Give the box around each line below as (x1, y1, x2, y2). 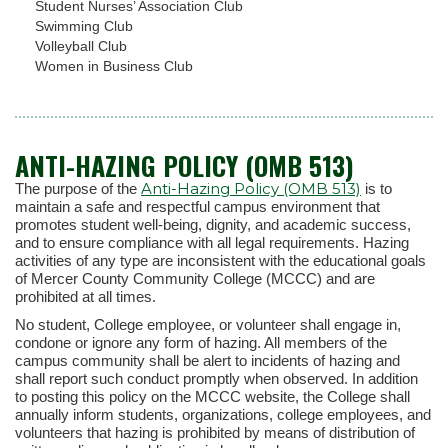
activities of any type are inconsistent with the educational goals (15, 251, 426, 269)
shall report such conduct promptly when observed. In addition (15, 369, 418, 387)
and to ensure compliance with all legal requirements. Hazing (15, 233, 409, 251)
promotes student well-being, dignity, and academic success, (15, 215, 411, 233)
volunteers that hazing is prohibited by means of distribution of (15, 423, 415, 441)
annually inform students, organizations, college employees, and (15, 405, 431, 423)
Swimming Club (35, 18, 133, 35)
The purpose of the (15, 179, 141, 197)
